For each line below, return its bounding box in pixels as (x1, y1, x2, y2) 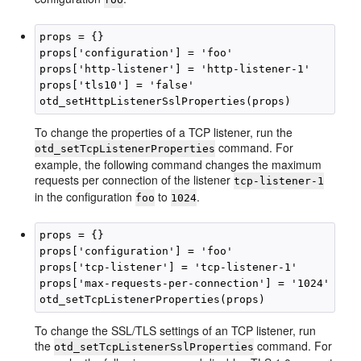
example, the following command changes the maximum (35, 156, 322, 172)
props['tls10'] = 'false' (39, 78, 195, 91)
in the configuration (35, 188, 136, 205)
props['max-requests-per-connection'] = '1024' (39, 276, 330, 289)
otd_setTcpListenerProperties (35, 142, 216, 155)
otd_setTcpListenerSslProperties (54, 340, 255, 353)
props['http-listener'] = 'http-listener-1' (39, 62, 311, 75)
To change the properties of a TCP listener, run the (35, 123, 293, 140)
